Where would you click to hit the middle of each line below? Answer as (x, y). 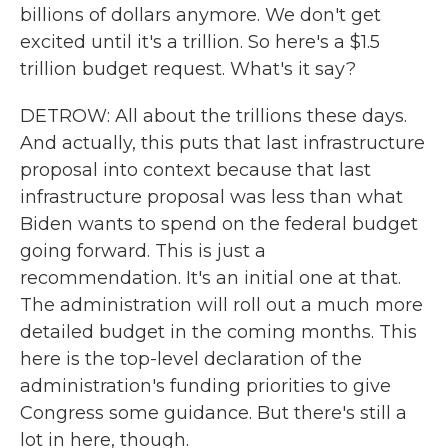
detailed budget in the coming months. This (218, 332)
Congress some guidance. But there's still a (213, 413)
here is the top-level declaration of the (191, 359)
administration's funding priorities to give (205, 386)
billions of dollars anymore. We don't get (200, 15)
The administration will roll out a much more (221, 305)
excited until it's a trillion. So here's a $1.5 (200, 42)
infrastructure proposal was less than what (211, 197)
